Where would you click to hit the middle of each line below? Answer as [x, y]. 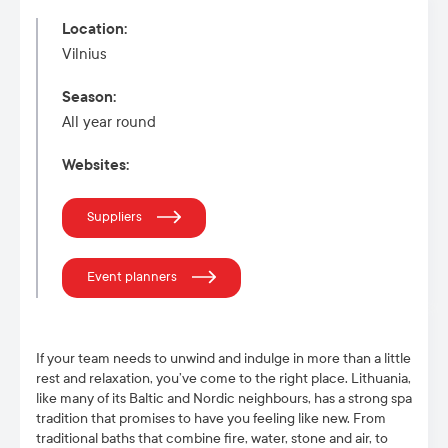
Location [93, 29]
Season [87, 97]
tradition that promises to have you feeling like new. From [211, 418]
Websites [94, 165]
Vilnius [84, 54]
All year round [109, 122]
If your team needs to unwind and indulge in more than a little [223, 358]
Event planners [132, 277]
